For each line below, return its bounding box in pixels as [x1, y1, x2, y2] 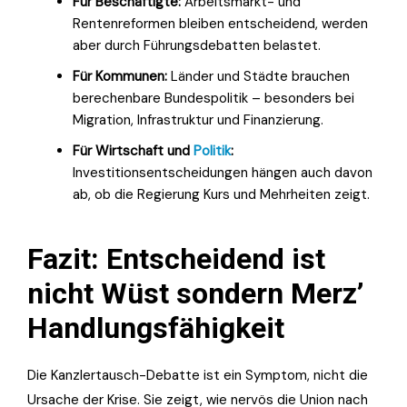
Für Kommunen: [73, 66, 167, 85]
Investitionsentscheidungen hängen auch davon [73, 163, 372, 182]
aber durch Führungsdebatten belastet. [73, 35, 321, 55]
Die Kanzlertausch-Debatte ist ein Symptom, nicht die [27, 365, 368, 384]
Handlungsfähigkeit [27, 310, 284, 345]
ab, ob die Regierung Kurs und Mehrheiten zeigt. [73, 184, 370, 203]
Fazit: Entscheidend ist [27, 241, 325, 276]
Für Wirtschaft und [73, 141, 194, 160]
